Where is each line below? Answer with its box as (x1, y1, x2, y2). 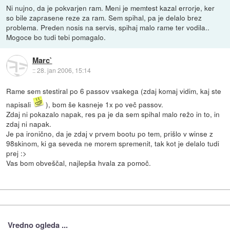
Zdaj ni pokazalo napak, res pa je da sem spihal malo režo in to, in (6, 108, 220, 119)
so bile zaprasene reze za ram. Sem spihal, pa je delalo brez (6, 12, 202, 23)
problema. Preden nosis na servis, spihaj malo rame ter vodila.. (6, 22, 210, 32)
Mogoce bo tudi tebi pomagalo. (6, 31, 106, 42)
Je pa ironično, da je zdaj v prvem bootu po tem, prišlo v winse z (6, 128, 214, 139)
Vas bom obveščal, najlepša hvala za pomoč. (6, 157, 151, 168)
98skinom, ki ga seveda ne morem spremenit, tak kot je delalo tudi (6, 138, 220, 148)
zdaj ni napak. (6, 118, 52, 129)
